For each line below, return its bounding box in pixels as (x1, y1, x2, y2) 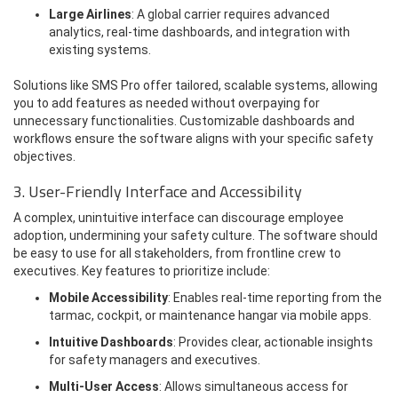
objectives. (13, 149, 76, 163)
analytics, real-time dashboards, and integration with (49, 25, 350, 39)
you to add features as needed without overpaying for (13, 96, 320, 110)
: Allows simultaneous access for (159, 379, 348, 394)
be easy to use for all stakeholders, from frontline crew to (13, 246, 341, 260)
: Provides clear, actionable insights (173, 335, 373, 349)
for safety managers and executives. (49, 353, 260, 367)
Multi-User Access (49, 379, 159, 394)
